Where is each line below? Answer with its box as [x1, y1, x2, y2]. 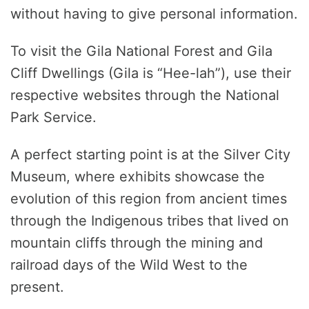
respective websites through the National [10, 87, 279, 104]
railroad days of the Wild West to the [10, 257, 248, 274]
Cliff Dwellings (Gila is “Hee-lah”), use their [10, 65, 291, 82]
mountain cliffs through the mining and [10, 235, 263, 252]
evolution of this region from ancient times [10, 190, 287, 208]
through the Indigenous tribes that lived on [10, 212, 289, 230]
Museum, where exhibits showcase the [10, 168, 265, 186]
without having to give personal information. [10, 6, 298, 23]
